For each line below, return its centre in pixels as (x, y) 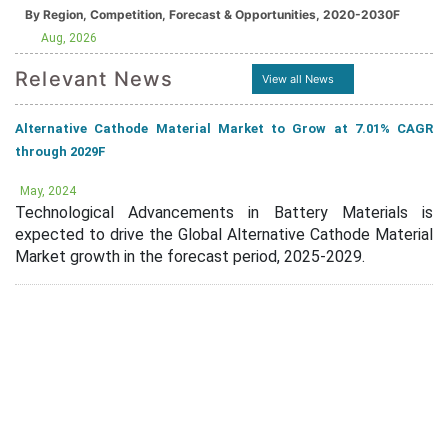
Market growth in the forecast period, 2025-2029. (190, 256)
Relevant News (94, 79)
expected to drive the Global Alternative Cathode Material (224, 234)
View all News (298, 79)
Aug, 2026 (69, 38)
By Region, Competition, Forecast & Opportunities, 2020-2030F (361, 14)
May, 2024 (48, 191)
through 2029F (60, 151)
